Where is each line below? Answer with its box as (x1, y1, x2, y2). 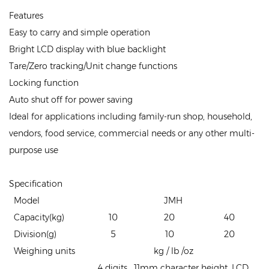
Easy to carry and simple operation (9, 26, 150, 38)
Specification (9, 178, 62, 189)
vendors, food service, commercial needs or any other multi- (9, 127, 255, 139)
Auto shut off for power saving (9, 94, 133, 105)
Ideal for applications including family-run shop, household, (9, 110, 252, 122)
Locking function (9, 77, 79, 88)
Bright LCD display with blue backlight (9, 43, 166, 55)
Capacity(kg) (14, 211, 64, 223)
